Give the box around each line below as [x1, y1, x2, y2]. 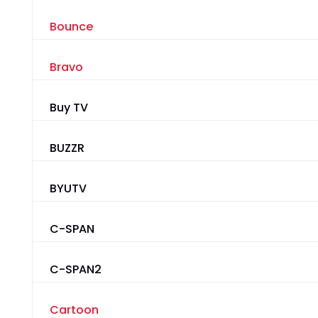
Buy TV [49, 99, 88, 116]
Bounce [49, 18, 93, 35]
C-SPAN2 [49, 261, 102, 278]
